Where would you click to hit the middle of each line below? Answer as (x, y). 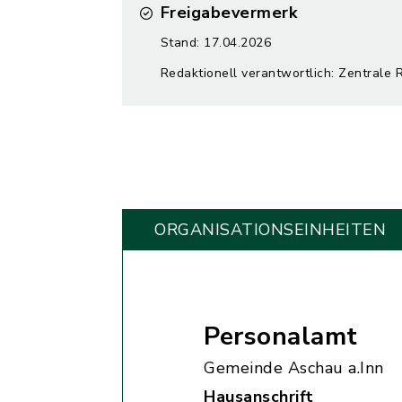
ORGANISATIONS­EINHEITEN (270, 230)
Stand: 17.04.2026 (215, 43)
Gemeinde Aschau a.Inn (294, 368)
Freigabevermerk (228, 13)
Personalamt (281, 336)
